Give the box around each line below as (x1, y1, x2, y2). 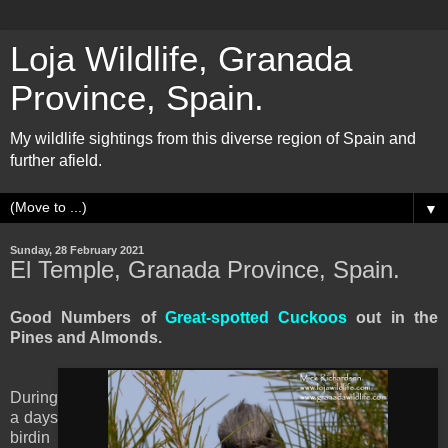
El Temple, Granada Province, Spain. (10, 256, 400, 283)
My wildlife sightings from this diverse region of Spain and (10, 130, 416, 147)
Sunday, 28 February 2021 (10, 244, 144, 256)
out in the (347, 308, 439, 326)
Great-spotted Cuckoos (164, 308, 348, 326)
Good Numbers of (10, 308, 165, 326)
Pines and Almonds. (10, 328, 162, 346)
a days (10, 408, 58, 426)
